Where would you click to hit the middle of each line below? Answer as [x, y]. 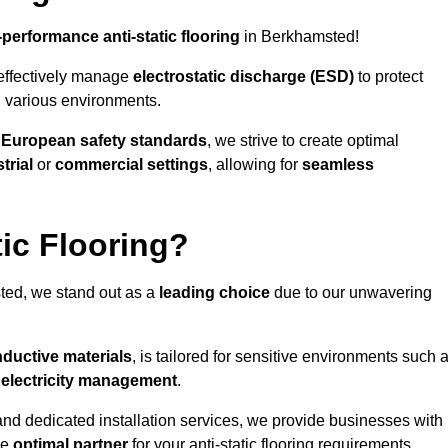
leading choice [214, 293]
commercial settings [131, 165]
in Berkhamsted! [299, 37]
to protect [388, 77]
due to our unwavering [351, 293]
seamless [338, 165]
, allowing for [255, 165]
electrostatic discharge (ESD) [243, 77]
